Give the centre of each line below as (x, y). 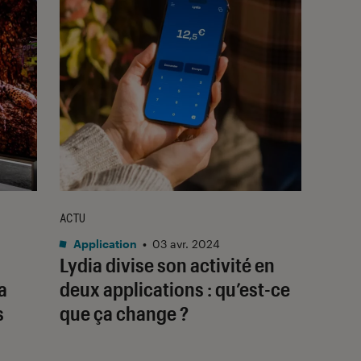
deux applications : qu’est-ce (175, 288)
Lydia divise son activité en (167, 264)
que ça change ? (124, 313)
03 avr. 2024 (186, 243)
